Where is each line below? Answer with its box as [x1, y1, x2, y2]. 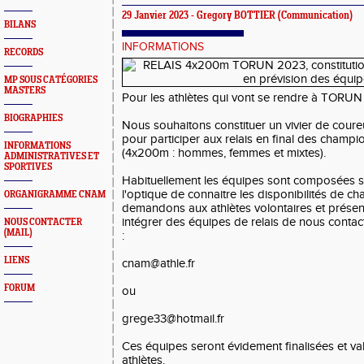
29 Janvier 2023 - [122, 11, 197, 22]
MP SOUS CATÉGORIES [4, 75, 97, 85]
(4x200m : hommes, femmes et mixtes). [122, 146, 326, 160]
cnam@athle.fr [122, 257, 195, 271]
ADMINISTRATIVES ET [4, 151, 99, 162]
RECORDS [4, 47, 43, 58]
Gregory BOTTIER [197, 11, 275, 22]
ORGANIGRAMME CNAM [4, 189, 106, 200]
